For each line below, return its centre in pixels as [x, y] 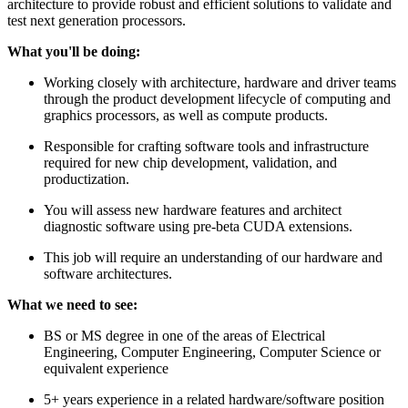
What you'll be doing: [74, 51]
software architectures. [108, 273]
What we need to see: [72, 304]
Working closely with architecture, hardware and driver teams [220, 82]
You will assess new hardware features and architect [193, 209]
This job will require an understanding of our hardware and [213, 257]
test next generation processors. [97, 20]
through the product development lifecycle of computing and [217, 98]
